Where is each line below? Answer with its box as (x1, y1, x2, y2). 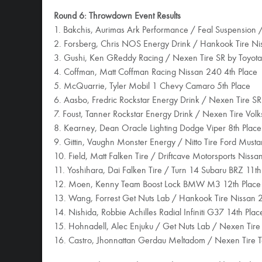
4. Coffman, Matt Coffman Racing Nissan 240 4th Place (54, 68, 257, 77)
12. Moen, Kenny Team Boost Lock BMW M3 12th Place (54, 180, 261, 189)
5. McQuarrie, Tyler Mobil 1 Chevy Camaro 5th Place (54, 82, 250, 91)
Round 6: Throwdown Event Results (54, 12, 181, 21)
